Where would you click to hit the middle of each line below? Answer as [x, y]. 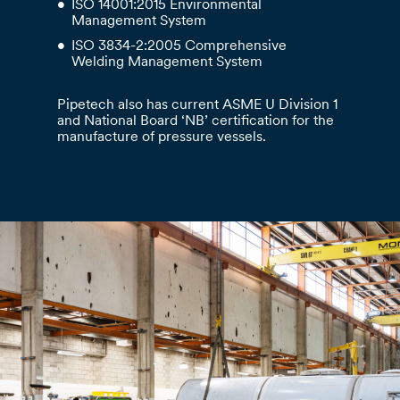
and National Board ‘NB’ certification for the [196, 122]
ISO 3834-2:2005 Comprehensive [179, 47]
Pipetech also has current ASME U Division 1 [198, 106]
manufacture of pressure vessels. [162, 138]
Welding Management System [167, 63]
